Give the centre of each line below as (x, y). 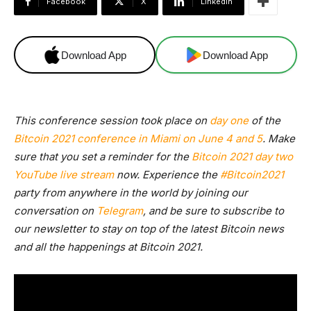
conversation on (55, 211)
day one (229, 120)
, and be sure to (183, 211)
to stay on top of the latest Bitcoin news (185, 229)
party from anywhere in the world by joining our (131, 193)
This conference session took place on (112, 120)
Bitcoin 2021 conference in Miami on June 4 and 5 (138, 138)
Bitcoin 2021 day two (242, 157)
